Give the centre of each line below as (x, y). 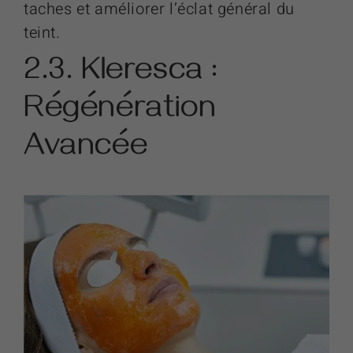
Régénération (120, 113)
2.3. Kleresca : (121, 75)
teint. (42, 32)
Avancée (86, 150)
